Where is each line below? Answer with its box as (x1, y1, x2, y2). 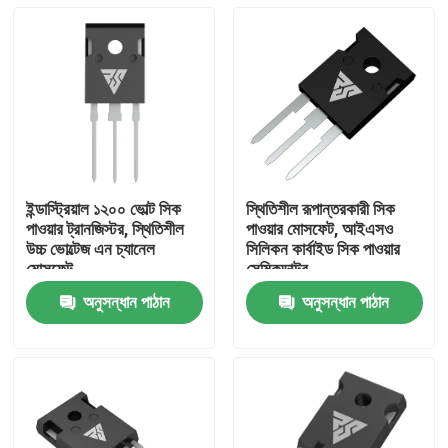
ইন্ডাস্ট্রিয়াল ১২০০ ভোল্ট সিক (26, 199, 182, 220)
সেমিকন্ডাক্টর (245, 259, 308, 280)
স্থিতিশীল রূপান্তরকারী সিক (245, 199, 395, 220)
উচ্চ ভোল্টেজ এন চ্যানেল (26, 239, 156, 260)
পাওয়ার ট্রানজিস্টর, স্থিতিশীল (26, 219, 185, 240)
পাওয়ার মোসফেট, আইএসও (245, 219, 393, 240)
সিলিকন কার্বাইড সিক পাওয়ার (245, 239, 400, 260)
